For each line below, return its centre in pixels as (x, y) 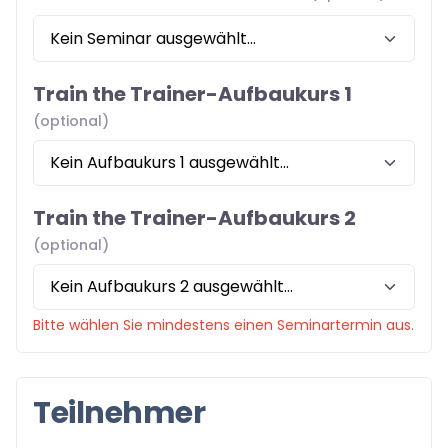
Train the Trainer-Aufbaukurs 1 (192, 93)
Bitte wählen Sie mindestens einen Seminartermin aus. (223, 324)
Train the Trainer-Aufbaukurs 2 (194, 217)
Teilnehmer (119, 412)
